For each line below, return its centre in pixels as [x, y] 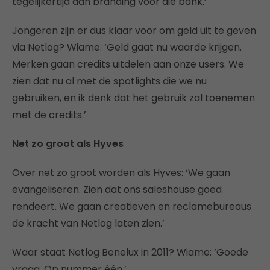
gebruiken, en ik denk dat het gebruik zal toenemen [133, 98]
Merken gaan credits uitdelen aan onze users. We [128, 64]
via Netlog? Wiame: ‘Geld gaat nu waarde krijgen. [127, 47]
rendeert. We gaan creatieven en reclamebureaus [132, 206]
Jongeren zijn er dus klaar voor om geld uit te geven [134, 30]
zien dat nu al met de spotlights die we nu [109, 81]
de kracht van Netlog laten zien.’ [88, 223]
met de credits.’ [49, 115]
